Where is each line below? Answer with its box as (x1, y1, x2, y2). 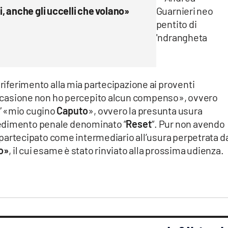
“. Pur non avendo (152, 118, 225, 130)
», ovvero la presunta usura (88, 104, 203, 117)
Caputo (56, 104, 89, 117)
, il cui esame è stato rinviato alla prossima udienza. (9, 144, 224, 157)
